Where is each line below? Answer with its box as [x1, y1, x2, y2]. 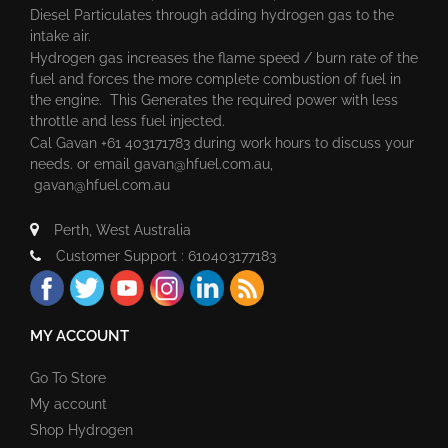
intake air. [30, 27, 95, 44]
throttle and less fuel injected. [30, 112, 225, 129]
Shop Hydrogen [30, 421, 133, 438]
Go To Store [30, 369, 106, 386]
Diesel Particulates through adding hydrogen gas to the [30, 6, 394, 23]
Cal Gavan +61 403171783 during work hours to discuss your [30, 134, 414, 151]
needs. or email [30, 155, 134, 172]
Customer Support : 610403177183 [56, 247, 276, 264]
